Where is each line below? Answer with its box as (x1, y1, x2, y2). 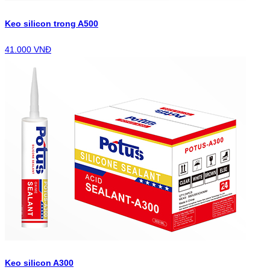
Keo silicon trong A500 (5, 19, 98, 29)
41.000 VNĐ (5, 44, 51, 54)
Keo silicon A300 (5, 258, 74, 268)
